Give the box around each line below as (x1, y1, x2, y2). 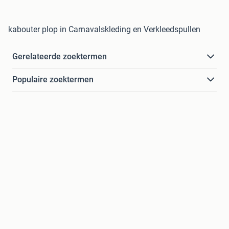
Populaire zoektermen (12, 75, 94, 84)
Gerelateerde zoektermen (12, 52, 107, 61)
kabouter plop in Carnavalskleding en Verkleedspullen (8, 25, 200, 34)
